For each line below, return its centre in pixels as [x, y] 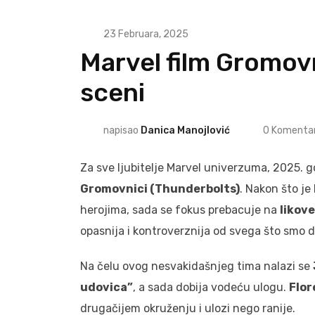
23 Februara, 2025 [146, 34]
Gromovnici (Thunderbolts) [160, 188]
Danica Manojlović [185, 131]
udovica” [107, 287]
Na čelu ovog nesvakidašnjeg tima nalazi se [197, 266]
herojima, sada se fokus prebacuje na [180, 210]
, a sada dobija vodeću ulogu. [211, 287]
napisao [122, 131]
